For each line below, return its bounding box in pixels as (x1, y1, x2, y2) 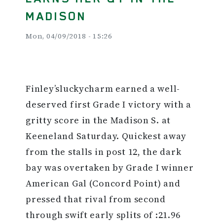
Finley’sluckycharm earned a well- (26, 82, 181, 95)
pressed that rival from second (26, 193, 166, 206)
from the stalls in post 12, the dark (26, 146, 182, 158)
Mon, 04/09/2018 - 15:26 (26, 31, 112, 41)
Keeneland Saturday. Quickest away (26, 130, 187, 143)
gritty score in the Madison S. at (26, 114, 171, 127)
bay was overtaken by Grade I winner (26, 161, 194, 174)
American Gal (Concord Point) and (26, 177, 181, 190)
